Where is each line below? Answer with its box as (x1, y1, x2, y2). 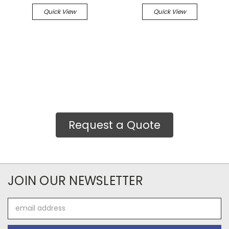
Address (8, 208, 36, 219)
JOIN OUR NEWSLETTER (8, 172, 143, 189)
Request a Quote (68, 117, 161, 132)
